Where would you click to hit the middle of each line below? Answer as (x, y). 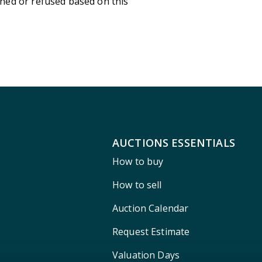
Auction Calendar (150, 208)
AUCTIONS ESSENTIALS (173, 143)
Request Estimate (151, 232)
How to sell (137, 185)
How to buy (138, 161)
